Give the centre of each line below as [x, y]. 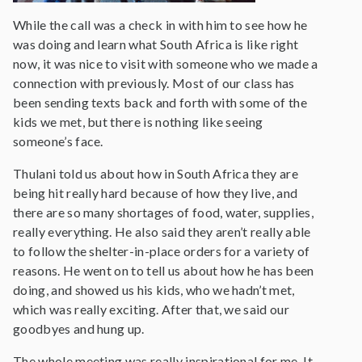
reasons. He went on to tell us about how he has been [164, 270]
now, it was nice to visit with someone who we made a [166, 63]
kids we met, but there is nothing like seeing [138, 122]
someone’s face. [58, 141]
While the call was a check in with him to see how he [160, 25]
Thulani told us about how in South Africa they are [156, 173]
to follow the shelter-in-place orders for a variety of [162, 251]
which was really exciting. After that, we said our [152, 309]
